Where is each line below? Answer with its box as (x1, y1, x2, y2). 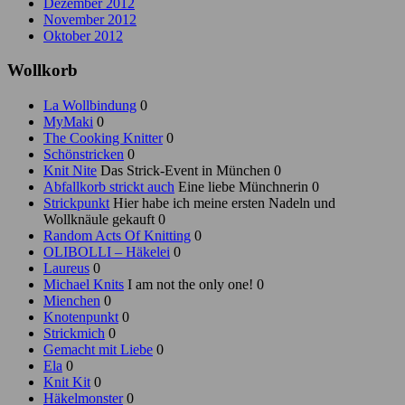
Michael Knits (43, 277, 124, 293)
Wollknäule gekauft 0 (43, 212, 165, 228)
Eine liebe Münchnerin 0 (174, 179, 319, 195)
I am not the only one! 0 (124, 277, 264, 293)
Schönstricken (43, 146, 124, 163)
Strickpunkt (43, 195, 109, 212)
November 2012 (43, 11, 137, 27)
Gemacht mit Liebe (43, 342, 153, 358)
